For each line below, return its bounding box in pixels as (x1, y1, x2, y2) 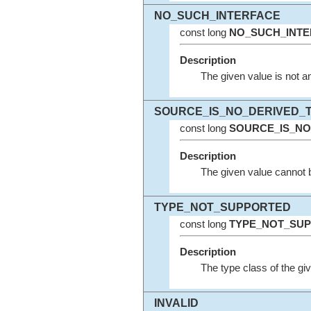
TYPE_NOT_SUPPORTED (154, 201, 291, 214)
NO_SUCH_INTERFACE (154, 10, 280, 22)
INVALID (154, 297, 199, 310)
